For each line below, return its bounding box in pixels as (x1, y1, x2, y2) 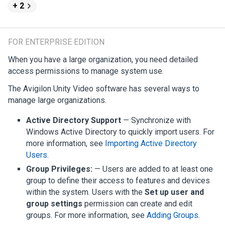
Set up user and (145, 187, 204, 197)
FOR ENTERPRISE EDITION (8, 37, 104, 47)
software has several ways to (93, 83, 199, 93)
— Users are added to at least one (92, 164, 213, 174)
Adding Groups (147, 210, 198, 220)
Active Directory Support (26, 115, 121, 125)
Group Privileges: (26, 164, 92, 174)
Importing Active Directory (105, 138, 197, 148)
